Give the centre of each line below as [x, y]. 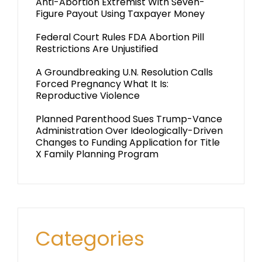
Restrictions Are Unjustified [97, 49]
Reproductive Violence [88, 96]
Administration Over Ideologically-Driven [129, 131]
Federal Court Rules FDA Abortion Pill [120, 37]
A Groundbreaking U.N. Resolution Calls [124, 72]
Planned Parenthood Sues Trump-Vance [129, 119]
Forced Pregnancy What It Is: [102, 84]
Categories [90, 239]
